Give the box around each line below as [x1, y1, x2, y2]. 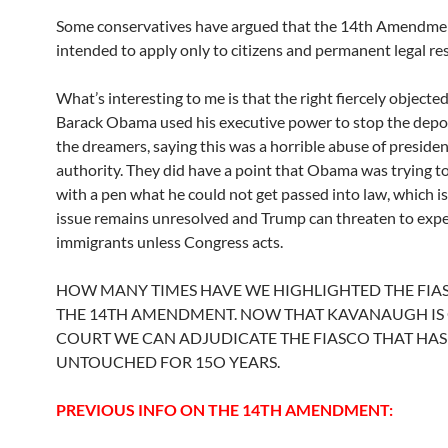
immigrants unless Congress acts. [56, 232, 283, 251]
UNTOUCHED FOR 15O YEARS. [56, 352, 280, 371]
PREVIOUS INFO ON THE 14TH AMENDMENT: [56, 400, 393, 419]
